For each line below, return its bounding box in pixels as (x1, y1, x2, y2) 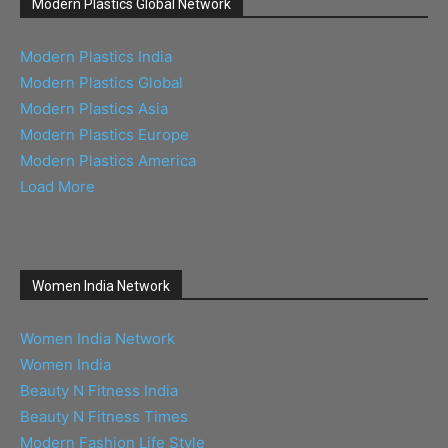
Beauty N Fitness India (20, 381, 178, 401)
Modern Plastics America (20, 151, 196, 171)
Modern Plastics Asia (20, 99, 168, 119)
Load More (20, 177, 95, 197)
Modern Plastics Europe (20, 125, 189, 145)
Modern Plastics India (20, 47, 172, 67)
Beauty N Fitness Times (20, 407, 188, 427)
